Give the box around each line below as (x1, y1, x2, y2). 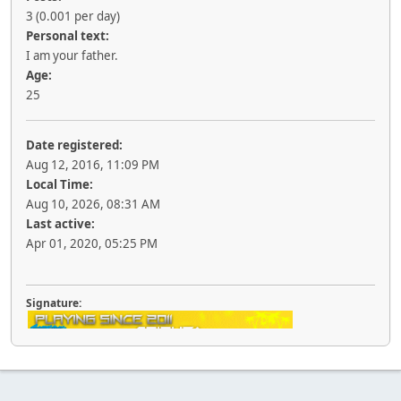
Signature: (26, 295, 81, 311)
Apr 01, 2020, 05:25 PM (26, 235, 158, 252)
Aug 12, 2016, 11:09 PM (26, 157, 159, 173)
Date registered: (26, 137, 123, 153)
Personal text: (26, 28, 109, 44)
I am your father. (26, 47, 118, 64)
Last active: (26, 216, 95, 232)
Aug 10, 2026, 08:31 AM (26, 196, 160, 212)
